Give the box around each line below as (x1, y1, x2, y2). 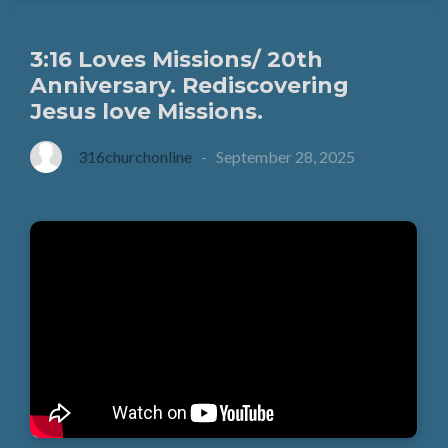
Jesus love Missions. (30, 97, 264, 125)
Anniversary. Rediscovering (30, 71, 350, 99)
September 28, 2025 (216, 146, 356, 166)
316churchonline (78, 146, 193, 166)
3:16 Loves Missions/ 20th (30, 45, 324, 73)
